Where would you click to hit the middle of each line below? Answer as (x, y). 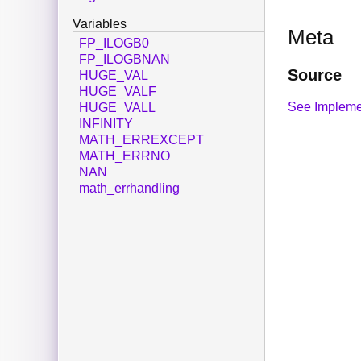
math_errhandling (129, 189)
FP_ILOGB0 (114, 44)
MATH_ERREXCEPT (141, 140)
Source (315, 75)
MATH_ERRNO (124, 156)
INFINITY (106, 124)
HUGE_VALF (118, 92)
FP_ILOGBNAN (124, 60)
